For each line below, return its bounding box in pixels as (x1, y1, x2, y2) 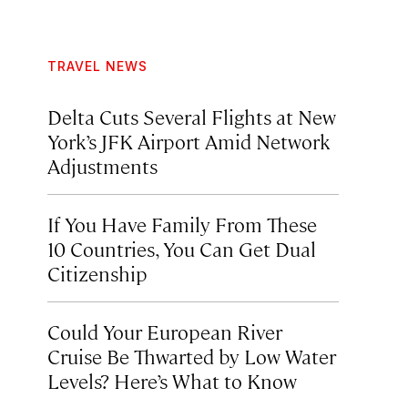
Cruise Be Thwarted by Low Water (47, 342, 336, 369)
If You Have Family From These (47, 210, 317, 237)
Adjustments (47, 152, 158, 178)
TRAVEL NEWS (47, 58, 148, 74)
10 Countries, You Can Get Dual (47, 235, 316, 261)
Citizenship (47, 260, 148, 286)
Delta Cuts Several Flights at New (47, 103, 336, 129)
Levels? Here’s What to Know (47, 367, 297, 393)
